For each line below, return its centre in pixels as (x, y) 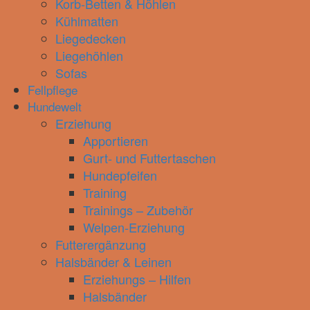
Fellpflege (53, 90)
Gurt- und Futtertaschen (149, 158)
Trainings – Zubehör (138, 210)
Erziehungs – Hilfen (137, 279)
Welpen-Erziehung (134, 227)
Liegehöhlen (89, 55)
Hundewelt (55, 106)
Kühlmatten (87, 21)
